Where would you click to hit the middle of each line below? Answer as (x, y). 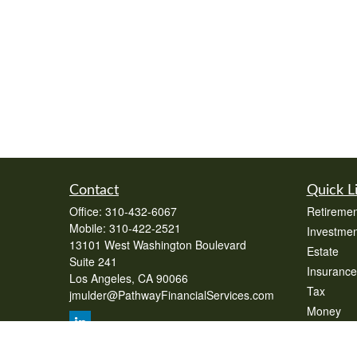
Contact (94, 190)
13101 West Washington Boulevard (158, 245)
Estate (322, 251)
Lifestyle (327, 331)
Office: (87, 211)
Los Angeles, (102, 278)
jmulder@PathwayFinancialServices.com (172, 295)
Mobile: (89, 228)
